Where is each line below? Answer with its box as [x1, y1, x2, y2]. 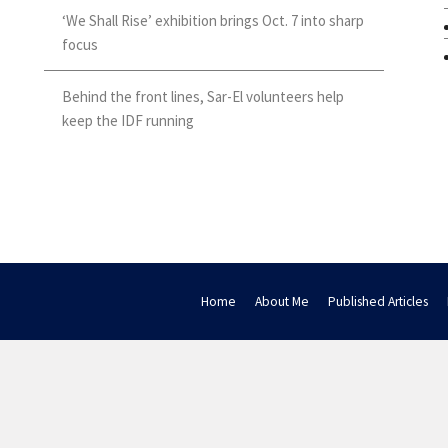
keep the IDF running [62, 110, 194, 130]
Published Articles [328, 293, 428, 311]
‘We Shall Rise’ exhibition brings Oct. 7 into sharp [62, 10, 364, 30]
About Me [255, 293, 309, 311]
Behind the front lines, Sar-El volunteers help [62, 86, 344, 106]
